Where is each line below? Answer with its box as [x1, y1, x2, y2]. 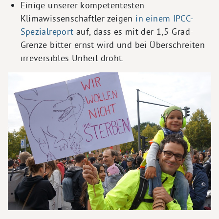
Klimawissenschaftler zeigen [20, 13, 136, 24]
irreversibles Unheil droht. [20, 52, 124, 64]
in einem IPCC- [135, 13, 194, 24]
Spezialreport [20, 26, 76, 38]
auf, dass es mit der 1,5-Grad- [76, 26, 194, 38]
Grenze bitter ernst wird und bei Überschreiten [20, 39, 205, 51]
